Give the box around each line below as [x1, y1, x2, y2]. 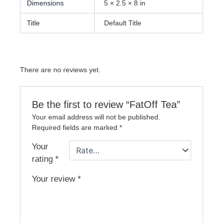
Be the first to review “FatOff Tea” [32, 99, 181, 110]
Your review [32, 174, 78, 184]
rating [32, 154, 56, 164]
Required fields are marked [32, 123, 120, 131]
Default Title [104, 19, 141, 27]
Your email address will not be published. [32, 112, 161, 121]
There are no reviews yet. [20, 65, 101, 74]
